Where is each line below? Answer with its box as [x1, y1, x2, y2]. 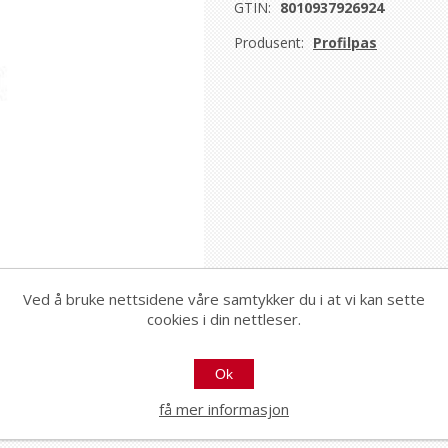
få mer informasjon [159, 399, 289, 419]
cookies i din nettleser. [147, 309, 301, 329]
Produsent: [234, 33, 304, 52]
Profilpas [313, 33, 377, 52]
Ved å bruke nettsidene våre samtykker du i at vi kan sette [23, 289, 425, 309]
